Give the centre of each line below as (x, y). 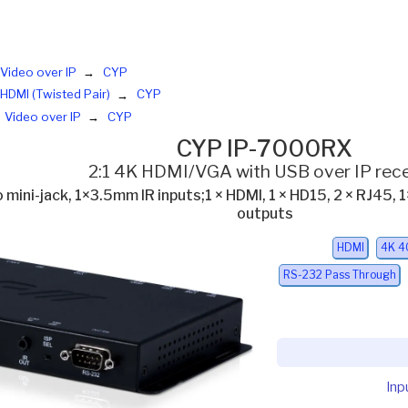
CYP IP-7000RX (265, 148)
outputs (265, 213)
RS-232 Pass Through (339, 275)
